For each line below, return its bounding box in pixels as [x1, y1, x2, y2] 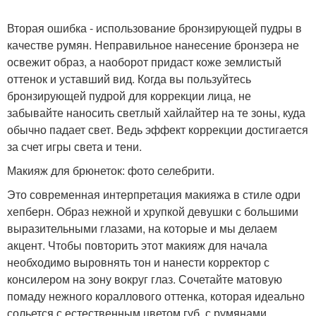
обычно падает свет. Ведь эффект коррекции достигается [7, 121, 308, 138]
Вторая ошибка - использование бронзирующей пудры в [7, 19, 302, 36]
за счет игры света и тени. [7, 138, 142, 154]
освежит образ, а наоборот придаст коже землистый [7, 53, 281, 70]
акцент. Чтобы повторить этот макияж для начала [7, 236, 267, 253]
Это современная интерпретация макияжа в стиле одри [7, 186, 300, 202]
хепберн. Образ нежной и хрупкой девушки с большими [7, 202, 298, 219]
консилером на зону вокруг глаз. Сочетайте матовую [7, 270, 282, 287]
